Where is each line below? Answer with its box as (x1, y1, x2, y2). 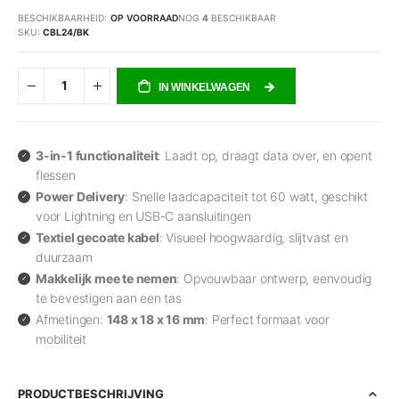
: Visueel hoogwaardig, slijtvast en (159, 229, 348, 245)
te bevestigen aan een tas (36, 289, 182, 305)
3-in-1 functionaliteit (36, 147, 159, 163)
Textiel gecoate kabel (36, 229, 159, 245)
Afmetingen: (36, 311, 107, 327)
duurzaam (36, 248, 93, 265)
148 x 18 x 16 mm (106, 311, 206, 327)
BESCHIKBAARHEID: (18, 12, 107, 24)
